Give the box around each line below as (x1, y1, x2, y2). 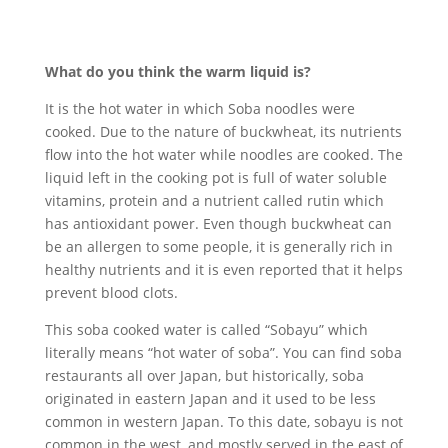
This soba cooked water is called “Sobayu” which (44, 319, 368, 339)
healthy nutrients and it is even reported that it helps (44, 259, 403, 279)
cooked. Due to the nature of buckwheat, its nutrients (44, 121, 402, 141)
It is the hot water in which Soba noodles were (44, 98, 355, 118)
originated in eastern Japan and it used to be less (44, 388, 376, 408)
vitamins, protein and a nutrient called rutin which (44, 190, 384, 210)
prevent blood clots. (44, 282, 178, 302)
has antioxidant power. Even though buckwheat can (44, 213, 392, 233)
